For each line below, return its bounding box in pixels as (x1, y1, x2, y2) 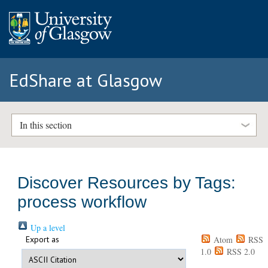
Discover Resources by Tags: (17, 173, 236, 193)
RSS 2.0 (224, 246, 255, 258)
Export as (26, 234, 60, 245)
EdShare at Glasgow (9, 68, 162, 92)
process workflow (17, 193, 147, 212)
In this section (19, 118, 72, 132)
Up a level (28, 222, 66, 234)
